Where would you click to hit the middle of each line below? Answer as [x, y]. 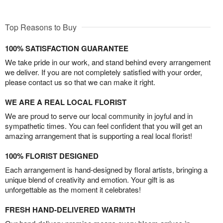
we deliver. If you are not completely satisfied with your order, [104, 72]
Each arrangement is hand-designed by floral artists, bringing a [106, 169]
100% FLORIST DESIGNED [52, 156]
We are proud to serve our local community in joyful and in [99, 115]
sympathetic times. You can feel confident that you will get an [104, 125]
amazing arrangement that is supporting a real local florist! [99, 135]
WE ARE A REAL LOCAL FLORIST [66, 102]
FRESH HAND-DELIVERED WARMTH [70, 209]
